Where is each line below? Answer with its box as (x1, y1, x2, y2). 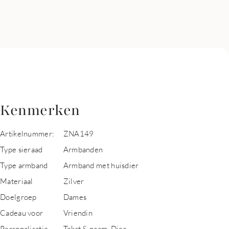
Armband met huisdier (63, 161, 139, 170)
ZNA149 (63, 129, 94, 138)
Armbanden (63, 145, 103, 154)
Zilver (63, 176, 84, 186)
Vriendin (63, 208, 93, 217)
